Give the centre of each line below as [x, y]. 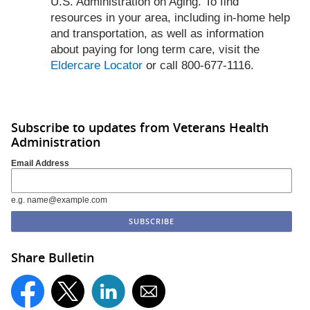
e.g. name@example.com [59, 200]
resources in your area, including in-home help [170, 17]
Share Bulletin [53, 258]
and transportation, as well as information [157, 33]
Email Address [40, 164]
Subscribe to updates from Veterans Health [140, 127]
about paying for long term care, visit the [155, 49]
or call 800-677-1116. [198, 65]
